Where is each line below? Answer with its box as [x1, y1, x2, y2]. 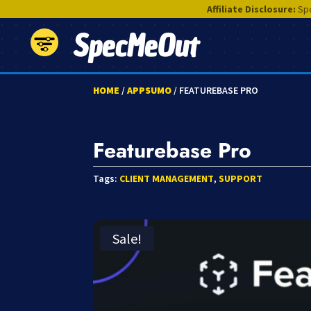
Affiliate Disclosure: [206, 3, 296, 15]
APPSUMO [127, 84, 172, 96]
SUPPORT [219, 172, 263, 185]
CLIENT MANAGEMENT [119, 172, 215, 185]
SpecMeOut [72, 26, 197, 66]
